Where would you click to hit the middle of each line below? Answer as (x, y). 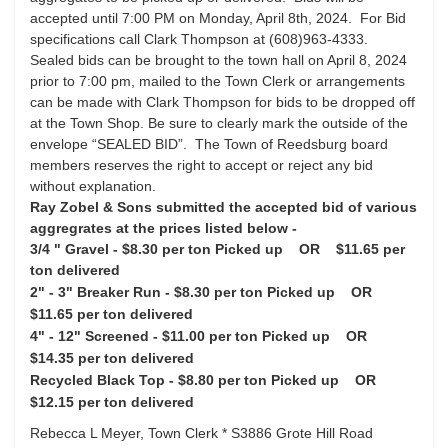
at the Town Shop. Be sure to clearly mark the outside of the (219, 123)
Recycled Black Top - (104, 380)
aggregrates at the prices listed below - (163, 228)
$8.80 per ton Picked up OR (283, 380)
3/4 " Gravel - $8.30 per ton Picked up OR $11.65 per (217, 249)
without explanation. (93, 186)
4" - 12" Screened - (96, 336)
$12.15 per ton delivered (112, 402)
